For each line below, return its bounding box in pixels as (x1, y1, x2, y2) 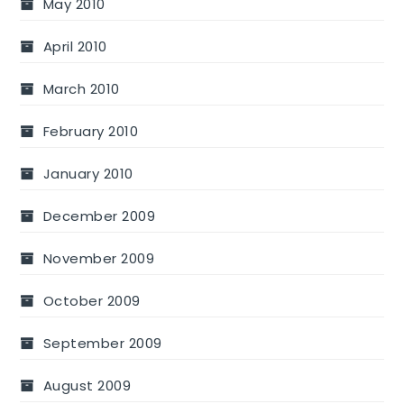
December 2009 (42, 207, 156, 226)
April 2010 (42, 37, 107, 57)
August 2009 (42, 376, 132, 396)
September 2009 (42, 334, 162, 353)
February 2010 (42, 122, 139, 142)
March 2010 (42, 79, 120, 99)
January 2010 (42, 164, 133, 184)
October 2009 (42, 291, 141, 311)
